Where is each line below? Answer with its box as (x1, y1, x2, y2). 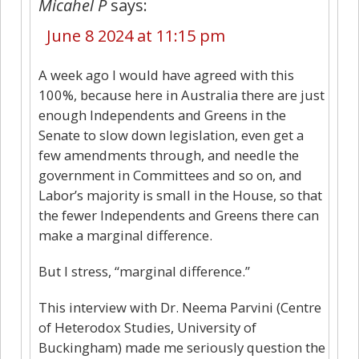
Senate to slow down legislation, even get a (38, 125, 304, 144)
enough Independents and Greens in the (38, 105, 286, 124)
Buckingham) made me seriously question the (38, 337, 325, 357)
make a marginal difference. (38, 225, 212, 244)
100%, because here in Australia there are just (38, 85, 325, 104)
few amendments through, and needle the (38, 145, 299, 164)
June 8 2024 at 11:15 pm (46, 24, 225, 46)
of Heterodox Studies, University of (38, 317, 256, 337)
